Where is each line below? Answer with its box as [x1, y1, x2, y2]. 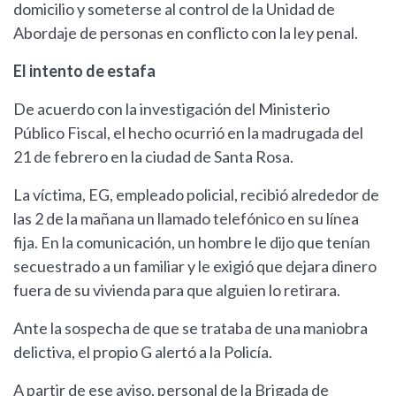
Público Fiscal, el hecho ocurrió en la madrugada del [13, 123, 363, 143]
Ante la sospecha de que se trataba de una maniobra [13, 318, 368, 339]
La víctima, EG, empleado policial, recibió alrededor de [13, 185, 379, 205]
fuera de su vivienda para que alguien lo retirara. [13, 280, 340, 301]
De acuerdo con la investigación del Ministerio [13, 99, 330, 119]
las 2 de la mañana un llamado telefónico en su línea [13, 209, 359, 229]
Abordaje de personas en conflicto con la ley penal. [13, 23, 358, 43]
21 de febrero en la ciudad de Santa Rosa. [13, 147, 293, 167]
